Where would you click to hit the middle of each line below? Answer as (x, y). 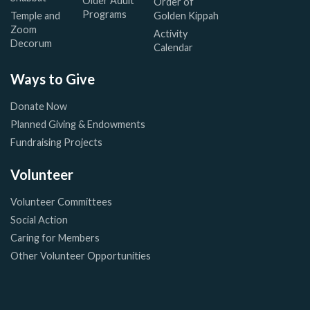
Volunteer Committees (61, 202)
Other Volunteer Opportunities (81, 256)
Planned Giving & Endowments (78, 125)
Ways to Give (53, 79)
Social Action (39, 220)
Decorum (31, 43)
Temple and (35, 15)
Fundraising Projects (56, 143)
